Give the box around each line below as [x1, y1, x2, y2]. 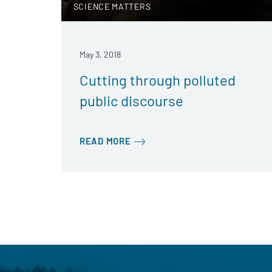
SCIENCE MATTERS [73, 1, 151, 12]
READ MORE [79, 135, 131, 146]
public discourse [79, 92, 183, 109]
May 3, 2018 [79, 49, 121, 59]
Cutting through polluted [79, 71, 236, 89]
